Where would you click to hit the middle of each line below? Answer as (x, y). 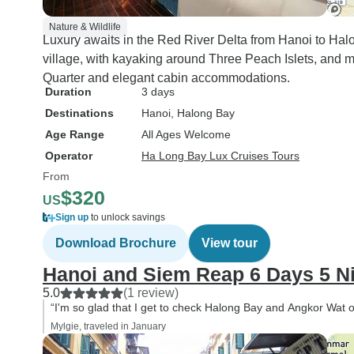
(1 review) (151, 293)
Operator (69, 156)
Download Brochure (116, 243)
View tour (230, 243)
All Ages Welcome (186, 134)
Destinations (79, 113)
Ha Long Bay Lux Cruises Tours (220, 156)
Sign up (72, 217)
